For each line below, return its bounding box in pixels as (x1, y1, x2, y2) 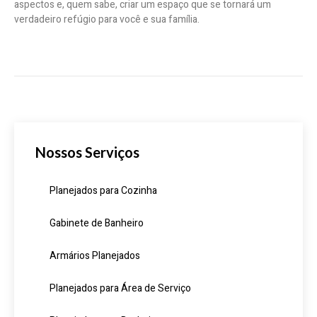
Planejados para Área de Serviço (50, 281, 191, 296)
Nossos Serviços (35, 144, 139, 161)
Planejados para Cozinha (50, 183, 157, 199)
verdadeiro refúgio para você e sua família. (14, 11, 200, 27)
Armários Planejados (50, 248, 140, 264)
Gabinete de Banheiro (50, 216, 144, 231)
